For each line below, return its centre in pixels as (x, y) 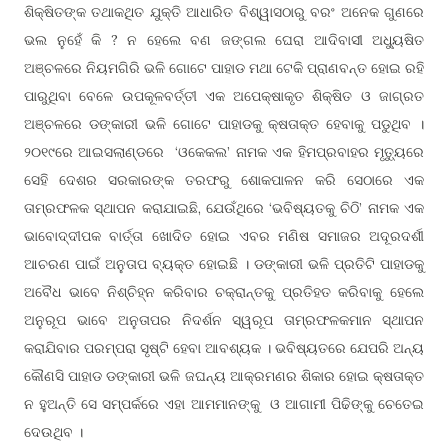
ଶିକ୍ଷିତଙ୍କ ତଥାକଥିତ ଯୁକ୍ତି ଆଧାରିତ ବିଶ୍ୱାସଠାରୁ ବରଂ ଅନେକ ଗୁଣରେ (224, 12)
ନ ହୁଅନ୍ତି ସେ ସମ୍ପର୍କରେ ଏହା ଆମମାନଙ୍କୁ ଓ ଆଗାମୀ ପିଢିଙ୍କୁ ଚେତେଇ (224, 404)
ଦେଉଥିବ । (53, 432)
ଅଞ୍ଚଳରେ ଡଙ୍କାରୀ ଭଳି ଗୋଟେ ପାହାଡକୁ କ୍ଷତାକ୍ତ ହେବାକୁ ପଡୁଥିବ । (224, 124)
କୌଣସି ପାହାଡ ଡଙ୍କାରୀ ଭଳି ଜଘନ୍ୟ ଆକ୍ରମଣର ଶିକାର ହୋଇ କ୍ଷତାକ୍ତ (224, 376)
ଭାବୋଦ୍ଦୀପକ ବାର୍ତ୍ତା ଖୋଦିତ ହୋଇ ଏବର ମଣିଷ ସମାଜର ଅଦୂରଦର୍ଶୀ (224, 236)
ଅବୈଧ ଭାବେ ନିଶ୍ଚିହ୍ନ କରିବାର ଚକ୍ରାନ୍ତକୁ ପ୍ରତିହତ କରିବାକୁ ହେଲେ (224, 292)
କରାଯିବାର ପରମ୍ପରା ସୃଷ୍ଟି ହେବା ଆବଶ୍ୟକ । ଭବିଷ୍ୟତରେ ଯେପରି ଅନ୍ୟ (224, 348)
